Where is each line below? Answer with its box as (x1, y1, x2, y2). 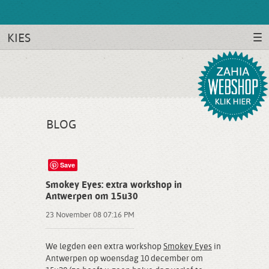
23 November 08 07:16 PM (46, 211, 134, 219)
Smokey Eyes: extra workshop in (46, 181, 182, 190)
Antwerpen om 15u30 (46, 192, 138, 202)
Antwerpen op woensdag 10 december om (46, 255, 203, 263)
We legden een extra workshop (46, 243, 163, 251)
